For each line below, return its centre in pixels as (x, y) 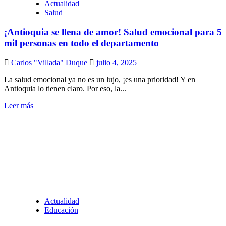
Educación (61, 210)
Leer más (19, 106)
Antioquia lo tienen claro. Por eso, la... (65, 89)
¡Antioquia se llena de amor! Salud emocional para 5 (113, 32)
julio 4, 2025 (117, 63)
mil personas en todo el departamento (81, 43)
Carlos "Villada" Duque (50, 63)
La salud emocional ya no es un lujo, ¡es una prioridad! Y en (100, 80)
